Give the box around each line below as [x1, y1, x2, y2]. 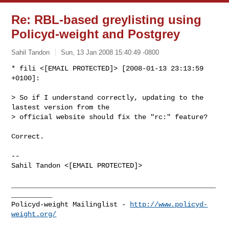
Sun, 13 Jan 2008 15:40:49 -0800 [61, 48, 159, 56]
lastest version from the [11, 103, 114, 111]
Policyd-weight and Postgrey [11, 27, 180, 41]
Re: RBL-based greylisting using [11, 13, 202, 27]
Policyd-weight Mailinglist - [11, 200, 130, 209]
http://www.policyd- [130, 200, 208, 209]
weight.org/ [11, 210, 57, 218]
